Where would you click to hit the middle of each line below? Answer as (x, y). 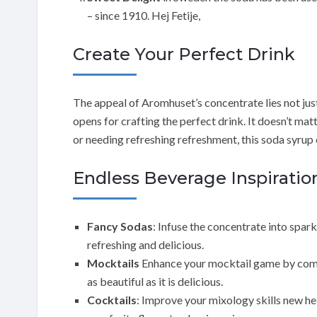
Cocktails (112, 299)
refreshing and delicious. (145, 244)
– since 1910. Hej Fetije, (144, 15)
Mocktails (113, 263)
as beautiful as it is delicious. (155, 281)
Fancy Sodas (120, 226)
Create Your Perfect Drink (184, 54)
